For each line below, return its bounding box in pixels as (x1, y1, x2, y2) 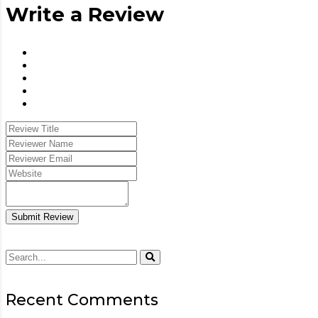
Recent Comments (6, 290, 158, 309)
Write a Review (6, 1, 164, 26)
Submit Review (11, 211, 73, 222)
